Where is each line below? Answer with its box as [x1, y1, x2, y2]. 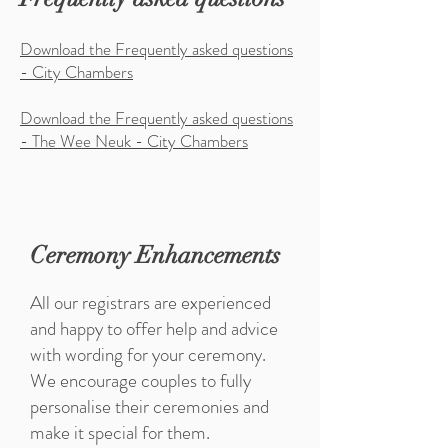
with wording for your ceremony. [30, 341, 266, 368]
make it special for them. [30, 419, 214, 446]
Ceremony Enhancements [30, 240, 280, 270]
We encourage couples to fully [30, 367, 251, 394]
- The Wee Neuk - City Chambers [20, 129, 248, 153]
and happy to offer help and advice [30, 315, 278, 342]
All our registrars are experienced [30, 289, 271, 316]
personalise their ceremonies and [30, 393, 269, 420]
